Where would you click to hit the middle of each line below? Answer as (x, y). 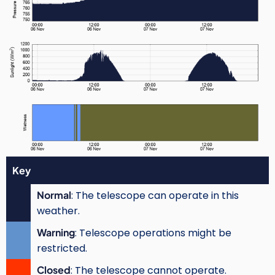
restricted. (62, 249)
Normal (54, 195)
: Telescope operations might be (153, 233)
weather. (58, 211)
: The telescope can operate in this (155, 196)
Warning (56, 233)
